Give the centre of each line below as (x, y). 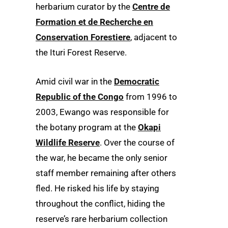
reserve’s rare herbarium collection (102, 219)
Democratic (137, 82)
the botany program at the (87, 127)
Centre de (151, 7)
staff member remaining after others (106, 173)
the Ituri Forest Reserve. (81, 53)
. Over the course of (137, 143)
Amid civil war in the (75, 82)
